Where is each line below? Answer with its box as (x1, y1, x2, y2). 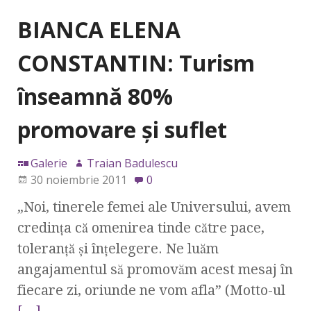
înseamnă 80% (17, 81, 173, 111)
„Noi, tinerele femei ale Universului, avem (17, 198, 291, 215)
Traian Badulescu (87, 155, 178, 171)
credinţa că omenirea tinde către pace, (17, 219, 264, 236)
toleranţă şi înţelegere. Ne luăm (17, 239, 219, 257)
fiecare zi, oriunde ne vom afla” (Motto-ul (17, 281, 285, 299)
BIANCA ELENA (17, 14, 180, 44)
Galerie (31, 155, 67, 171)
